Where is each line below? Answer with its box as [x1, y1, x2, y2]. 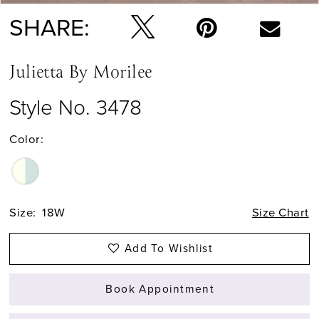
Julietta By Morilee [9, 58, 152, 89]
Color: [9, 132, 44, 147]
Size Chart [251, 205, 309, 220]
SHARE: [9, 13, 90, 43]
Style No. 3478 [9, 95, 142, 121]
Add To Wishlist [124, 242, 214, 256]
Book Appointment [105, 282, 215, 296]
